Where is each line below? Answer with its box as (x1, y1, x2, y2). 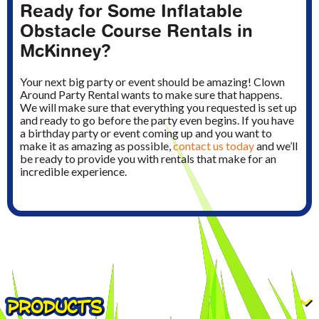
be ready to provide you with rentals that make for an (20, 151, 276, 165)
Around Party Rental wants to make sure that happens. (20, 87, 282, 101)
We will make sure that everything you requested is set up (20, 100, 297, 114)
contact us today (173, 138, 254, 152)
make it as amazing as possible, (20, 138, 173, 152)
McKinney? (20, 40, 111, 61)
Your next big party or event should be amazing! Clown (20, 74, 285, 88)
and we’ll (254, 138, 298, 152)
